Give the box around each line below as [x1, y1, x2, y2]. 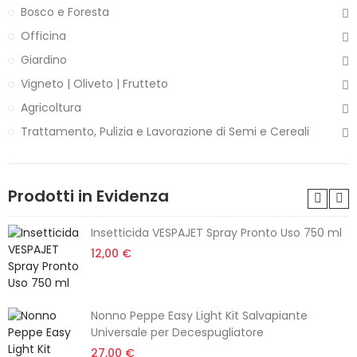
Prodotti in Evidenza [8, 185, 169, 207]
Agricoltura [21, 100, 81, 116]
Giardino [21, 52, 67, 68]
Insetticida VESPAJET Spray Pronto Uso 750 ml [91, 225, 342, 241]
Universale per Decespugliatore [91, 324, 264, 340]
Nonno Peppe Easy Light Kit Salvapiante [91, 308, 308, 324]
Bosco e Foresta [21, 4, 109, 20]
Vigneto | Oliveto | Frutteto [21, 76, 168, 92]
